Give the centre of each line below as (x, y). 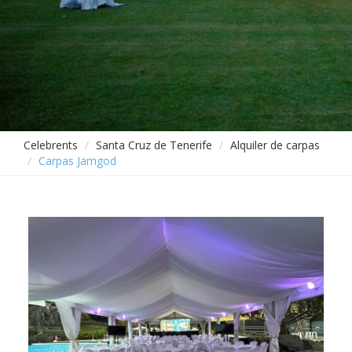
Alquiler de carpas (275, 145)
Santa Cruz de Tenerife (154, 145)
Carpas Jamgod (77, 161)
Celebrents (51, 145)
